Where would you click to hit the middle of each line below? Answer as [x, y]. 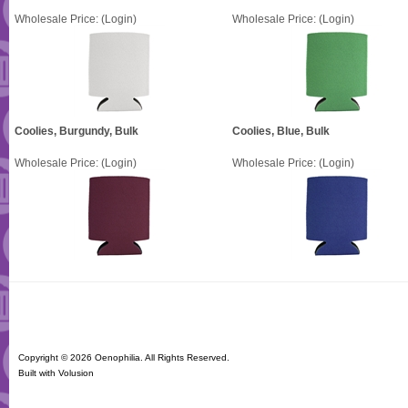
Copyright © [44, 357]
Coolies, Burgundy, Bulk [76, 131]
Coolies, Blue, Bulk [281, 131]
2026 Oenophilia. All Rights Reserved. [150, 357]
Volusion [76, 373]
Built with [38, 373]
